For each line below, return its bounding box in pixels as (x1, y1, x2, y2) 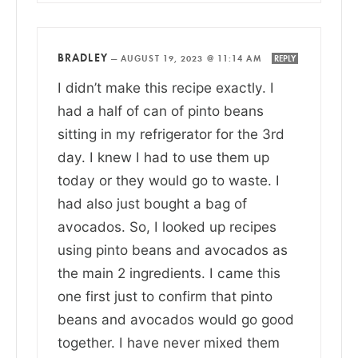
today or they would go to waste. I (58, 171, 280, 189)
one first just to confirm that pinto (58, 287, 272, 304)
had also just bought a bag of (58, 194, 247, 212)
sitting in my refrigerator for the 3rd (58, 125, 284, 142)
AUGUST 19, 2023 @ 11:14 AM (121, 52, 265, 64)
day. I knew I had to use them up (58, 148, 269, 165)
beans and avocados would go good (58, 310, 294, 328)
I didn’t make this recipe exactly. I (58, 78, 274, 96)
